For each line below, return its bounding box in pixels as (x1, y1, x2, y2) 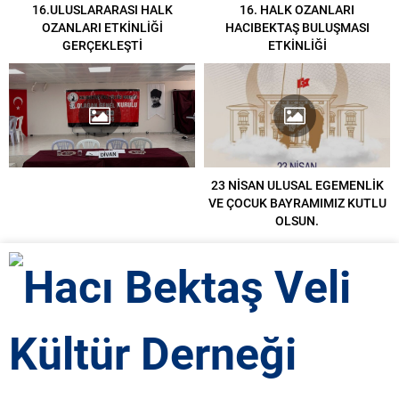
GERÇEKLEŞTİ (61, 36, 142, 53)
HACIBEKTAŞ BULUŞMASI (224, 18, 370, 36)
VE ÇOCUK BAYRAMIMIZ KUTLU (208, 194, 387, 212)
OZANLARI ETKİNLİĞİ (41, 18, 163, 36)
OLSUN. (275, 212, 319, 230)
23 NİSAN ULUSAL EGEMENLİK (210, 176, 384, 194)
